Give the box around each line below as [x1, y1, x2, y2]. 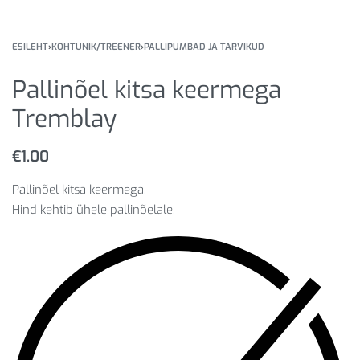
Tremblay [12, 103, 117, 135]
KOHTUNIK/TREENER [51, 41, 141, 53]
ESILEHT [12, 41, 48, 53]
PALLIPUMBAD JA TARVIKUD [144, 41, 264, 53]
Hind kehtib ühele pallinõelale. [12, 202, 175, 218]
